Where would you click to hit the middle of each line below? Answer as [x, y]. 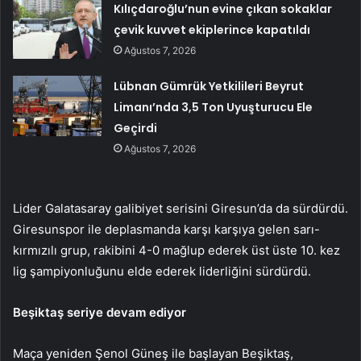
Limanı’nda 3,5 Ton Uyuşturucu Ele [214, 107]
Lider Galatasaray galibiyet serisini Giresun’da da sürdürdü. [180, 208]
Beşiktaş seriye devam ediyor [100, 312]
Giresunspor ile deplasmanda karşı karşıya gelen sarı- [166, 229]
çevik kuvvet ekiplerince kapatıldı [212, 29]
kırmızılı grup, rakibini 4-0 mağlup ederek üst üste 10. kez [176, 250]
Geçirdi [136, 128]
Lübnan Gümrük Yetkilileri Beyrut [209, 86]
